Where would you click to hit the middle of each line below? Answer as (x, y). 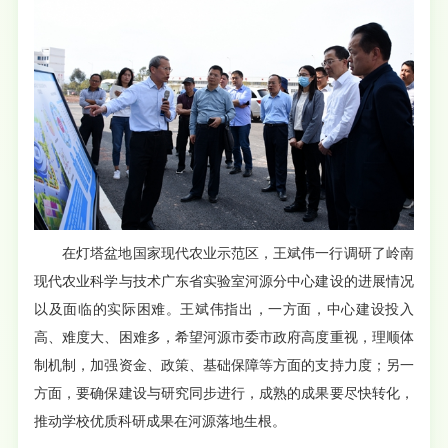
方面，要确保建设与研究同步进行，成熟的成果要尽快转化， (224, 393)
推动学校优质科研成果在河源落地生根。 (160, 421)
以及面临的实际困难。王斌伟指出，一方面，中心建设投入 (224, 309)
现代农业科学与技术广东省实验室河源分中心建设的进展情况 (224, 281)
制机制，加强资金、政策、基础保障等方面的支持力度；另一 (224, 365)
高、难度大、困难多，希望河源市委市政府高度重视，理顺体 (224, 337)
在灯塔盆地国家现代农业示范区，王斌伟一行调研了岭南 (238, 253)
